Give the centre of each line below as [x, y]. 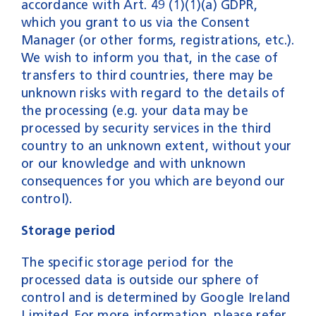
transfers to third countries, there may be [147, 75]
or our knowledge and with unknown [133, 163]
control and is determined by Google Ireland [156, 297]
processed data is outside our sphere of [140, 280]
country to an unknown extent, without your [156, 146]
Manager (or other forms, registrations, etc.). [158, 40]
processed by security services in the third [146, 128]
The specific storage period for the [127, 262]
